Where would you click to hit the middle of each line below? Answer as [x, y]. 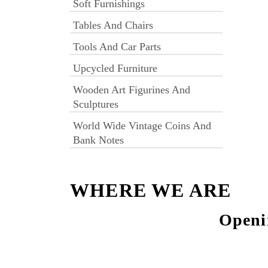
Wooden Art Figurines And [132, 90]
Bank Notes [98, 140]
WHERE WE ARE [151, 190]
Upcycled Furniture [115, 68]
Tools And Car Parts [117, 47]
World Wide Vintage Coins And [142, 126]
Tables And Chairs [113, 25]
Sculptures [96, 104]
